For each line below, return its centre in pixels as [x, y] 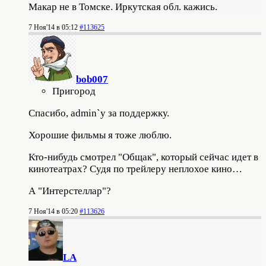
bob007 [92, 80]
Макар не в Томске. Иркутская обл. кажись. [123, 7]
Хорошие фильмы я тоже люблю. [100, 135]
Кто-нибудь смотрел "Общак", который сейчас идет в [143, 157]
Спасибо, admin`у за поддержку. [99, 113]
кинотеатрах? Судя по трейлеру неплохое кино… [135, 169]
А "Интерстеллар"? [70, 191]
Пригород [74, 91]
